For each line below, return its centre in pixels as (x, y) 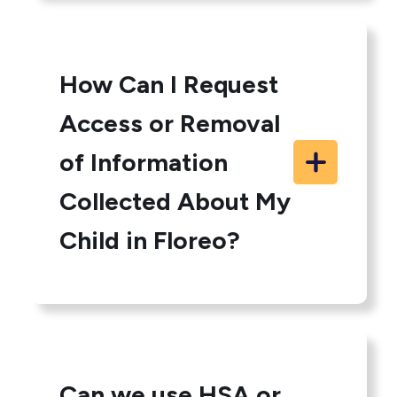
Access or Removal (170, 123)
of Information (144, 162)
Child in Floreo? (150, 240)
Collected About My (175, 201)
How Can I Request (169, 84)
